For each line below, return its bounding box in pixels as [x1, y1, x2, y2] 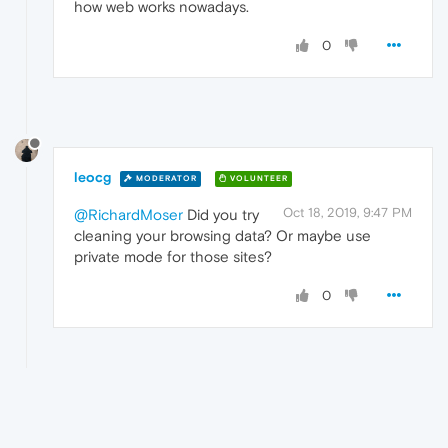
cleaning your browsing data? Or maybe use [74, 227, 371, 245]
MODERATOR [133, 173, 197, 183]
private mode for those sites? [74, 248, 272, 266]
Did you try [183, 206, 259, 224]
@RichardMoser [74, 206, 183, 224]
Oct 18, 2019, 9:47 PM [283, 205, 412, 221]
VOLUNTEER [227, 173, 288, 183]
